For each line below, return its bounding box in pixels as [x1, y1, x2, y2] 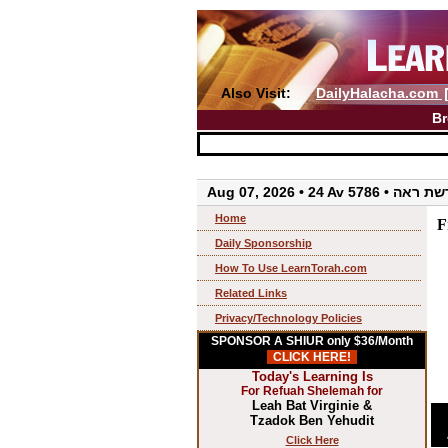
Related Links [215, 286, 287, 299]
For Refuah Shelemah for [241, 383, 383, 398]
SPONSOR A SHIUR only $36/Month [211, 333, 413, 348]
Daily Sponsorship [215, 236, 312, 249]
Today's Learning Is [251, 368, 373, 384]
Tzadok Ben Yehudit [250, 412, 374, 428]
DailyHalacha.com [316, 85, 442, 101]
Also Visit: [221, 85, 295, 101]
